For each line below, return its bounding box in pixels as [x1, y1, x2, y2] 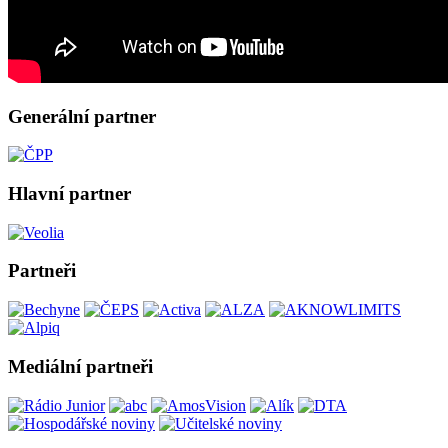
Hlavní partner [8, 183, 131, 205]
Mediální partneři [8, 355, 153, 377]
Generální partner [8, 105, 156, 127]
